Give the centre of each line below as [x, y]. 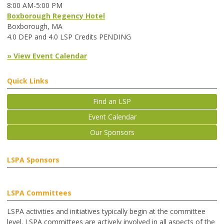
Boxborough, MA [35, 26]
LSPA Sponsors [33, 160]
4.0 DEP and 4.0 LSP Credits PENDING [69, 37]
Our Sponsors [112, 132]
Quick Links [28, 81]
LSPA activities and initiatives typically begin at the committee [106, 211]
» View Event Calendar [47, 56]
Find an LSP [112, 101]
